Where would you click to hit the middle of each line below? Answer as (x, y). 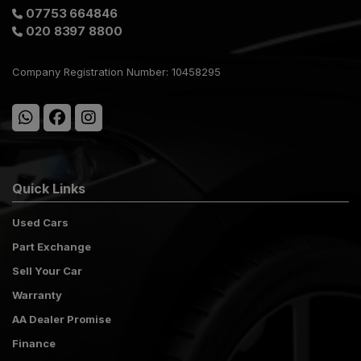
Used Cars (40, 223)
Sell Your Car (47, 271)
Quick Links (49, 189)
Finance (34, 344)
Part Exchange (52, 247)
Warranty (37, 295)
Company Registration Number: (92, 72)
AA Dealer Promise (62, 320)
